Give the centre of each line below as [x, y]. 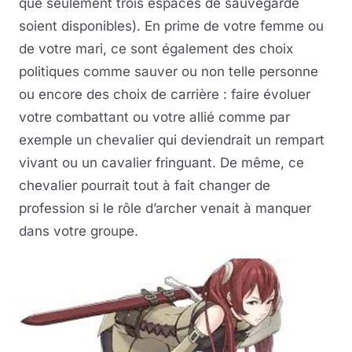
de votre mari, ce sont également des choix [156, 49]
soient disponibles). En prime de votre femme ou [171, 26]
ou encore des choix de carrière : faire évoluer [165, 95]
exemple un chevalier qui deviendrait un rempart [172, 140]
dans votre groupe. [79, 231]
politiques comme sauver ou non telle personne [169, 72]
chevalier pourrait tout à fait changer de [145, 186]
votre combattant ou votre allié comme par [154, 117]
